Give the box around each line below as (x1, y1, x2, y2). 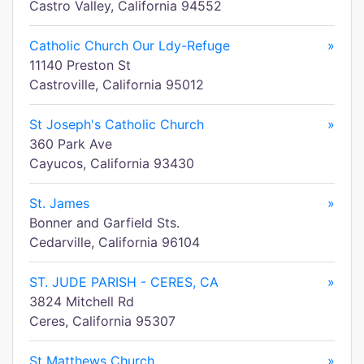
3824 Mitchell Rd (29, 293, 134, 310)
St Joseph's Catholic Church (29, 116, 204, 132)
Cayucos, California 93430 (29, 155, 194, 171)
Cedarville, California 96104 (29, 234, 200, 250)
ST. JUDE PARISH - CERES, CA (29, 274, 219, 290)
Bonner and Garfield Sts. (29, 214, 180, 231)
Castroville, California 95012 (29, 76, 204, 93)
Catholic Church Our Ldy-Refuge (29, 37, 230, 54)
